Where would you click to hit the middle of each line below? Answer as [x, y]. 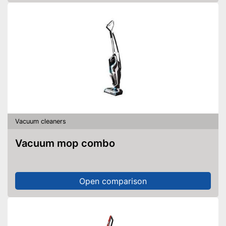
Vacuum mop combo [68, 143]
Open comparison [113, 181]
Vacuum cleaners [41, 121]
